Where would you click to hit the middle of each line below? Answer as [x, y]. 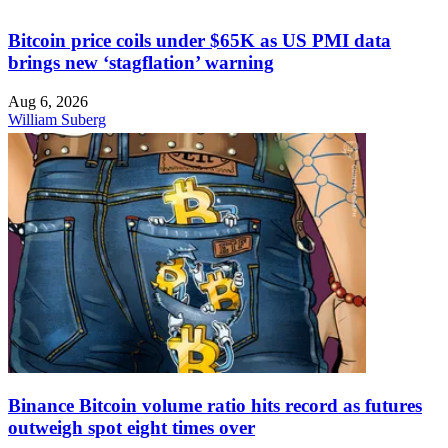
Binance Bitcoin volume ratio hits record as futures [215, 406]
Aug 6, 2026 [48, 101]
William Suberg [57, 119]
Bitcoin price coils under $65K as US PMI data [199, 40]
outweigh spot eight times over [131, 428]
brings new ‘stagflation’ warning [141, 62]
